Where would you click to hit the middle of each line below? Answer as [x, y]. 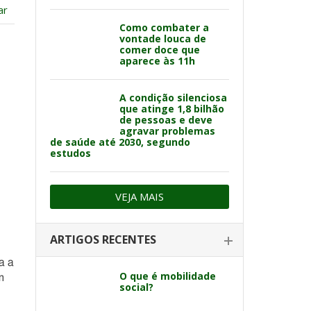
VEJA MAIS [140, 196]
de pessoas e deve [166, 120]
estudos [70, 153]
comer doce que [160, 50]
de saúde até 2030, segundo [120, 142]
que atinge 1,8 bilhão [172, 109]
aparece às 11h [157, 61]
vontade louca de [163, 39]
